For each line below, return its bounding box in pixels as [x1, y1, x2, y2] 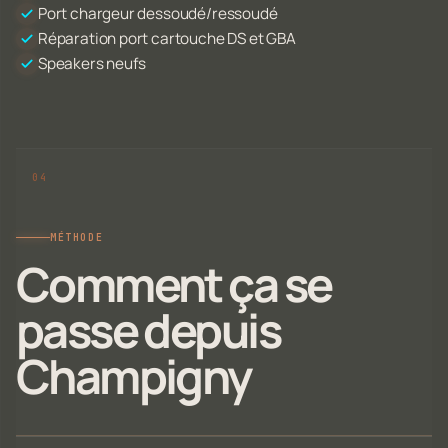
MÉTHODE [50, 230, 104, 244]
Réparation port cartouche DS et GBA [38, 28, 296, 50]
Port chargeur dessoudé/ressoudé [38, 3, 278, 25]
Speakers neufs [38, 53, 146, 75]
